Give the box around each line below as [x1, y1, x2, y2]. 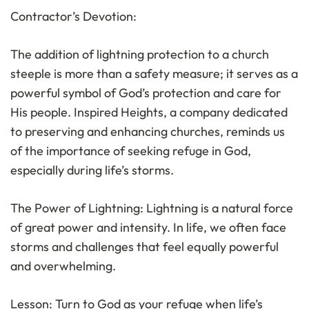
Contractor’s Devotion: [10, 8, 137, 25]
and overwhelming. [10, 258, 116, 275]
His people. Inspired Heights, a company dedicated [10, 104, 288, 121]
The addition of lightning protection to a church [10, 46, 269, 63]
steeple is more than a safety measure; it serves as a [10, 66, 298, 82]
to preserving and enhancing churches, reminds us [10, 123, 285, 140]
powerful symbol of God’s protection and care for [10, 85, 281, 101]
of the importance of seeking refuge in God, [10, 143, 251, 159]
